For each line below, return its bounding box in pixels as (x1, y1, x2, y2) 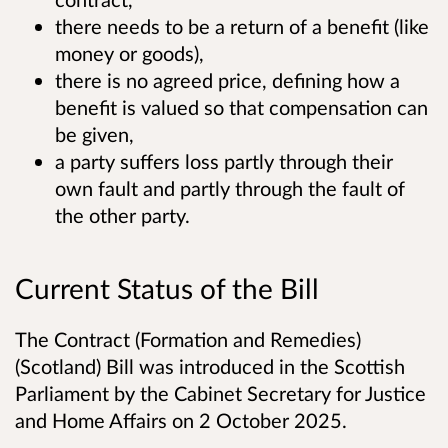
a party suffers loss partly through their (55, 149, 393, 174)
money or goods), (55, 41, 204, 66)
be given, (55, 122, 134, 147)
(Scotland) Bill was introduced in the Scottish (15, 353, 405, 378)
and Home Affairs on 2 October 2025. (15, 407, 347, 432)
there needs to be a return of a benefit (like (55, 14, 429, 39)
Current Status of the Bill (15, 270, 326, 305)
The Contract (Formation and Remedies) (15, 326, 361, 351)
